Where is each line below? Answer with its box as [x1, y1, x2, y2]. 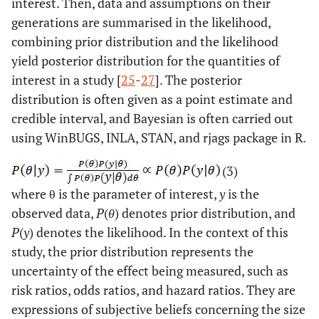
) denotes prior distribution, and [115, 204, 296, 221]
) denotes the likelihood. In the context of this [29, 223, 288, 241]
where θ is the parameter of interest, [11, 184, 219, 202]
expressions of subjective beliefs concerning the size [11, 300, 305, 318]
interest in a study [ [11, 70, 121, 88]
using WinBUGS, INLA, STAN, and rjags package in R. [11, 128, 306, 146]
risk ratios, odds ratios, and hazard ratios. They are [11, 281, 296, 298]
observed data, [11, 204, 96, 221]
